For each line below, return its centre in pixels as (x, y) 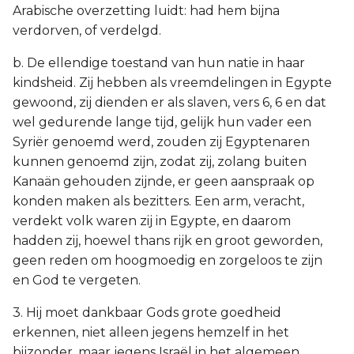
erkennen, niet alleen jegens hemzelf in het (151, 332)
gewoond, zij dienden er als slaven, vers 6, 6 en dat (169, 102)
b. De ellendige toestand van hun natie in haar (159, 63)
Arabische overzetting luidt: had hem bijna (146, 11)
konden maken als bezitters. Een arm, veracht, (158, 201)
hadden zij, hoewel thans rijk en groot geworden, (168, 241)
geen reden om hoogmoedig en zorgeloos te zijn (168, 260)
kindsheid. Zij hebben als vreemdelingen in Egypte (172, 83)
